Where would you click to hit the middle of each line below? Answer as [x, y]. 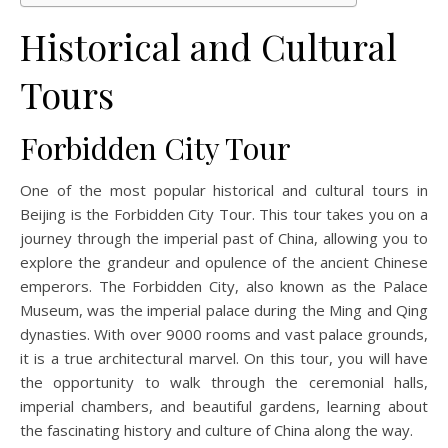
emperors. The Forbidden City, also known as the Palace [224, 286]
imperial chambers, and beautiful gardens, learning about [224, 406]
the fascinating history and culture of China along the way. [216, 430]
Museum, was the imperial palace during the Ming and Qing [224, 310]
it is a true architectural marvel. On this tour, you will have [224, 358]
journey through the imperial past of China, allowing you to [224, 238]
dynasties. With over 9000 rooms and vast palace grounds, [224, 334]
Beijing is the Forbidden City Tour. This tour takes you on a [224, 214]
